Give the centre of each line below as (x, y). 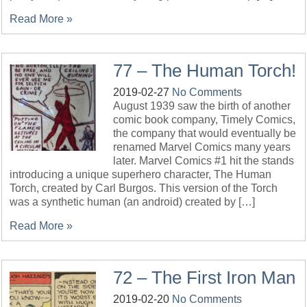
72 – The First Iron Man (205, 278)
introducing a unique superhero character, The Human (141, 174)
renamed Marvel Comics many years (202, 147)
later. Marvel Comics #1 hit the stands (204, 161)
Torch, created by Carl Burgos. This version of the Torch (144, 188)
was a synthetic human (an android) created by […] (133, 202)
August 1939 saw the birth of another (202, 106)
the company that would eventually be (205, 133)
